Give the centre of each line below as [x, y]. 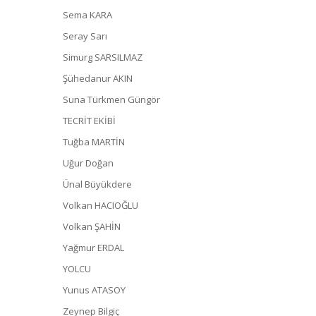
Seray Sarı [85, 36]
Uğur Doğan [88, 163]
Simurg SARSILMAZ [103, 57]
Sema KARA [87, 14]
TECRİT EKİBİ [89, 120]
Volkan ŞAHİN [92, 226]
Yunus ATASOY [94, 290]
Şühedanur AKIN [98, 78]
